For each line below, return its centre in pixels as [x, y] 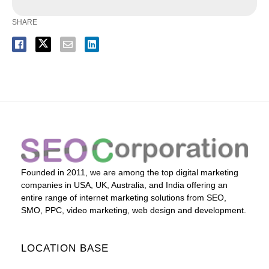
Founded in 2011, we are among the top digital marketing [130, 173]
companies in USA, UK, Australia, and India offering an [124, 185]
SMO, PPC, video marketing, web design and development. [134, 210]
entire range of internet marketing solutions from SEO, [124, 198]
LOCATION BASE [65, 249]
